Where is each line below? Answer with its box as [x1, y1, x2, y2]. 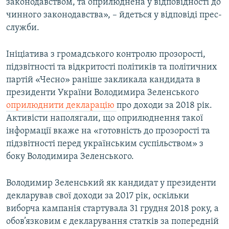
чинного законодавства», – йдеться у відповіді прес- [6, 10, 222, 20]
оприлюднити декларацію [6, 101, 117, 111]
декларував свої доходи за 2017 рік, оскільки [6, 191, 189, 201]
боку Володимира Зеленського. [6, 152, 134, 162]
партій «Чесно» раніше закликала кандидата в [6, 75, 200, 85]
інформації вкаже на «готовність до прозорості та [6, 126, 210, 136]
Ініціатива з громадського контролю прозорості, [6, 50, 205, 60]
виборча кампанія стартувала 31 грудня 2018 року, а [6, 204, 219, 214]
